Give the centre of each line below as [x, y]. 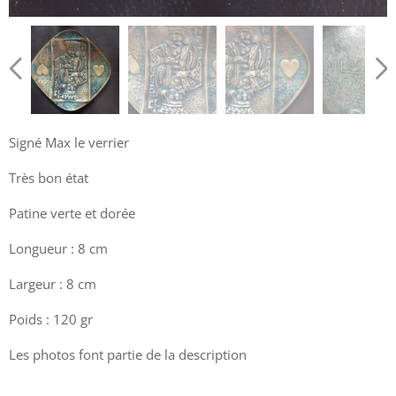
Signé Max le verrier [69, 142]
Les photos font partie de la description [128, 354]
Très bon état [49, 177]
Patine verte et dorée [72, 213]
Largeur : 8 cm [53, 283]
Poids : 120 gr [51, 319]
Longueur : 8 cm [58, 248]
